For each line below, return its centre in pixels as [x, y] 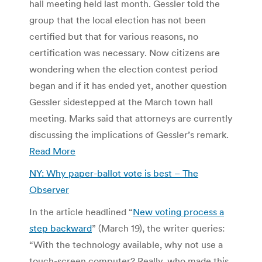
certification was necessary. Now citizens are [125, 52]
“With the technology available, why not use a [126, 244]
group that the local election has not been [118, 20]
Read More [52, 151]
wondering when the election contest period [123, 69]
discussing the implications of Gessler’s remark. [129, 134]
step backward [61, 228]
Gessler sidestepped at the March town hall [121, 101]
